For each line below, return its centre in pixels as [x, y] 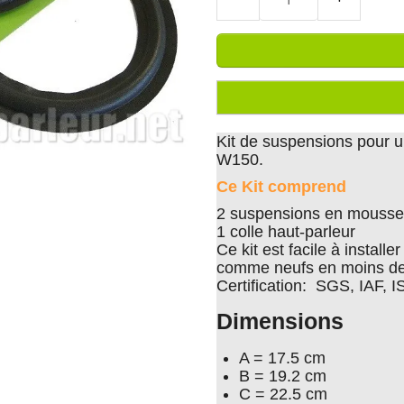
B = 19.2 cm [283, 376]
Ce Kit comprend [281, 187]
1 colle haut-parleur [288, 232]
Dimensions [280, 321]
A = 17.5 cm [282, 358]
